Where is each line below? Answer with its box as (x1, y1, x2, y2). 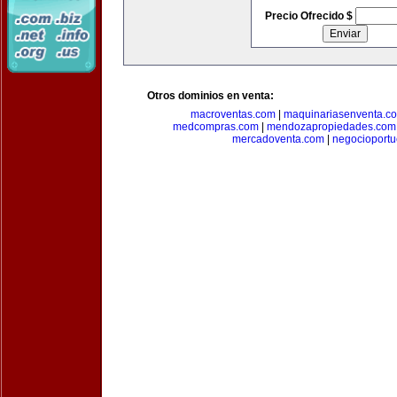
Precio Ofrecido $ (264, 10, 355, 22)
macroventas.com (191, 108, 276, 121)
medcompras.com (172, 121, 259, 133)
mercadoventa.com (232, 133, 324, 145)
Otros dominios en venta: (147, 90, 274, 102)
